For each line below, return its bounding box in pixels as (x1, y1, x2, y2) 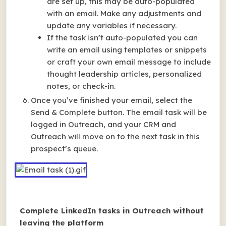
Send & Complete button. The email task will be (31, 107, 207, 117)
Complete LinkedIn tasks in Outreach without (20, 206, 204, 215)
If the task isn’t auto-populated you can (47, 33, 198, 42)
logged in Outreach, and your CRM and (31, 120, 176, 129)
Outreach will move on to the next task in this (31, 132, 200, 141)
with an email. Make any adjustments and (47, 9, 201, 18)
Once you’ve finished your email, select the (31, 95, 192, 105)
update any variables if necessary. (47, 21, 177, 30)
